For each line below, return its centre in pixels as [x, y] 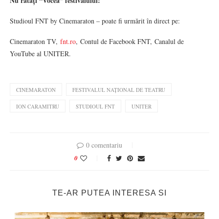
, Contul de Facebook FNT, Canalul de [130, 41]
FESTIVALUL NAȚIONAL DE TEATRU [119, 90]
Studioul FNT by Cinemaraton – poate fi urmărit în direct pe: [95, 21]
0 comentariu [104, 145]
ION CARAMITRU [38, 106]
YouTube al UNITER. [40, 54]
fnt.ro [68, 41]
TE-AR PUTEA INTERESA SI [109, 193]
